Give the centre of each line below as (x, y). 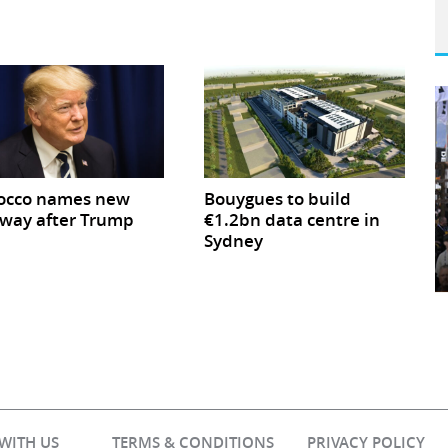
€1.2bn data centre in (292, 219)
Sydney (234, 240)
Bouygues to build (278, 198)
